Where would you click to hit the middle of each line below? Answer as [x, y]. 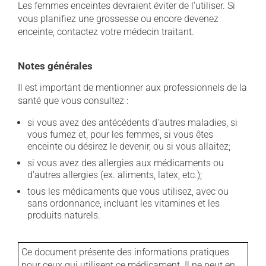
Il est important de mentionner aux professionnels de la [132, 88]
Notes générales [55, 66]
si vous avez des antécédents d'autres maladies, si [132, 123]
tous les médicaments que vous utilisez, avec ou [128, 191]
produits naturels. [64, 215]
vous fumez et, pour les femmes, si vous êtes [120, 134]
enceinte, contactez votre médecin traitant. [106, 32]
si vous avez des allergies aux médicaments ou [126, 163]
